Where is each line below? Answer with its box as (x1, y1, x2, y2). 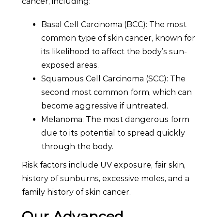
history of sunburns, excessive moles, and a (22, 173, 189, 183)
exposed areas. (41, 60, 99, 70)
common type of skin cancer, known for (41, 33, 195, 43)
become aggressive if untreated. (41, 101, 168, 110)
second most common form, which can (41, 87, 192, 97)
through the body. (41, 141, 113, 151)
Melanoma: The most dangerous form (41, 114, 189, 124)
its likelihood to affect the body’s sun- (41, 46, 187, 56)
